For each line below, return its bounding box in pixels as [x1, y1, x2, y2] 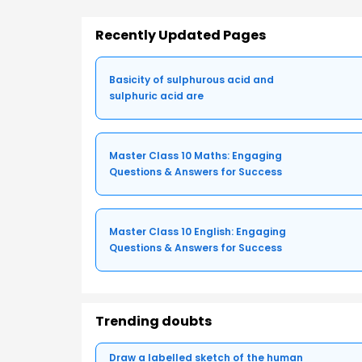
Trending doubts [95, 312, 212, 331]
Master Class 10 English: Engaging [109, 225, 286, 239]
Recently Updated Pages [95, 26, 266, 45]
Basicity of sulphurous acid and [109, 73, 274, 87]
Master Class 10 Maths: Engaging [109, 149, 282, 163]
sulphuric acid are [109, 89, 204, 103]
